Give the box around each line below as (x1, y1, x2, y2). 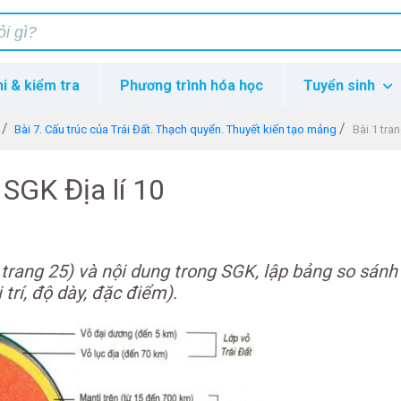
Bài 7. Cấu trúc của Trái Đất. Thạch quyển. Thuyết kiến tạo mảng (14, 123, 337, 136)
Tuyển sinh (303, 77, 380, 94)
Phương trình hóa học (119, 77, 263, 94)
